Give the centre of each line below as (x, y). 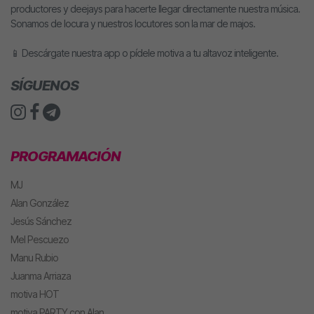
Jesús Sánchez (41, 221)
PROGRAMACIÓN (66, 156)
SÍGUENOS (45, 86)
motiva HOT (35, 294)
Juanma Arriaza (41, 276)
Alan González (40, 203)
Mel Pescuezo (40, 239)
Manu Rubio (34, 258)
